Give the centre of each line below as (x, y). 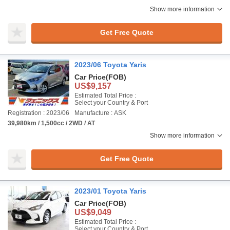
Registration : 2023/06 (39, 113)
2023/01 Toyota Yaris (110, 191)
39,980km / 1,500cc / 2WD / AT (51, 123)
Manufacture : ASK (100, 113)
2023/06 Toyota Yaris (110, 65)
